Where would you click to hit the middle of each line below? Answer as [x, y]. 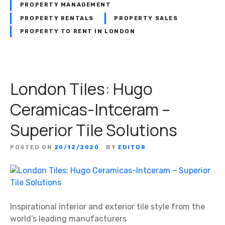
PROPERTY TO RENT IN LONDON [78, 31]
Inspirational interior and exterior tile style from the [107, 206]
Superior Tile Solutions [94, 130]
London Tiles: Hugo [81, 89]
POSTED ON [31, 147]
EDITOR [132, 147]
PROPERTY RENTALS [57, 18]
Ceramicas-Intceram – [90, 109]
